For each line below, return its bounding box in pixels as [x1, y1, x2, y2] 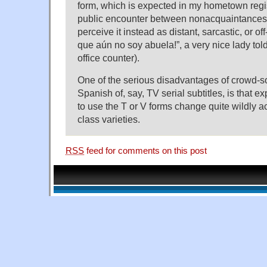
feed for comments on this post [84, 145, 207, 156]
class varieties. [77, 114, 140, 125]
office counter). [77, 52, 139, 64]
